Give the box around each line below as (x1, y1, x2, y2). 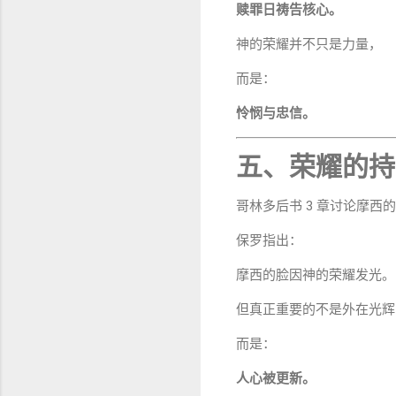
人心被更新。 (236, 370, 316, 387)
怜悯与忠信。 (236, 105, 316, 122)
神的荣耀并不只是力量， (236, 36, 382, 53)
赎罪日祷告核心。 (236, 2, 342, 19)
